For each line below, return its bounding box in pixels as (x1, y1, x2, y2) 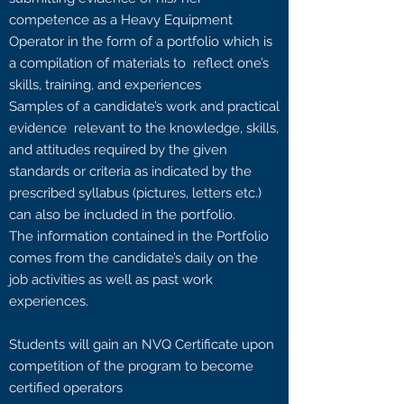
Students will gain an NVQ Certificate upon (9, 336, 274, 353)
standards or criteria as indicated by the (9, 163, 252, 179)
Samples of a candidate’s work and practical (9, 98, 280, 115)
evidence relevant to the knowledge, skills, (9, 120, 279, 136)
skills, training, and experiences (9, 77, 205, 93)
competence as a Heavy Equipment (9, 12, 233, 28)
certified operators (9, 380, 123, 396)
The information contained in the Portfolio (9, 228, 269, 244)
